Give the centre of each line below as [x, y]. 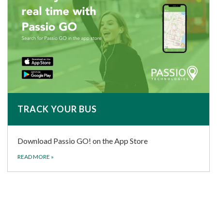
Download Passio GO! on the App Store [83, 141]
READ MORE [34, 157]
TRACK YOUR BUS [57, 109]
